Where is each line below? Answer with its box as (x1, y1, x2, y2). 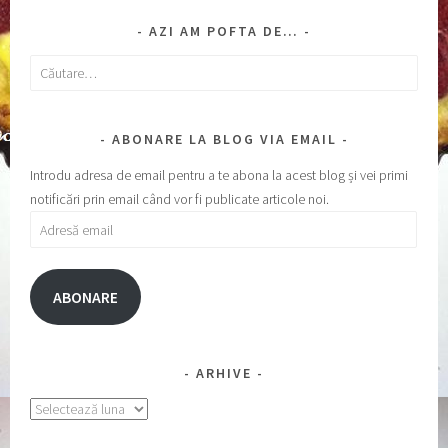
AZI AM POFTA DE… (149, 21, 299, 40)
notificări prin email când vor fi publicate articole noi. (30, 190, 330, 209)
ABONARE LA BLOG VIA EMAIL (111, 130, 337, 149)
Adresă (29, 213, 69, 232)
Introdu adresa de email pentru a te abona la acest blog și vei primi (30, 166, 409, 185)
